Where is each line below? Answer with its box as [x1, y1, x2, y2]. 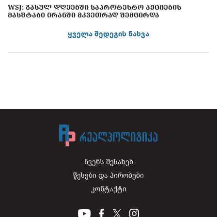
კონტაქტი [91, 184, 126, 194]
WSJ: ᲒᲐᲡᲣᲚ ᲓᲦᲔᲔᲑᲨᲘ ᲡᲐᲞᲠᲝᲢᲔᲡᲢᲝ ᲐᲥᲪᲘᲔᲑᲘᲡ [8, 2, 181, 12]
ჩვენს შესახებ [84, 157, 133, 167]
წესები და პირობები [73, 170, 144, 180]
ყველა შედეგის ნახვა [68, 29, 149, 38]
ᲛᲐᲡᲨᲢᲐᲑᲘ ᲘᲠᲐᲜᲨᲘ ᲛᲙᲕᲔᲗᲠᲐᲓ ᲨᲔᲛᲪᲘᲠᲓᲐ [8, 10, 159, 19]
